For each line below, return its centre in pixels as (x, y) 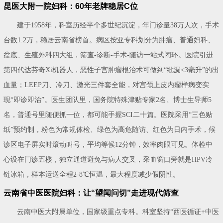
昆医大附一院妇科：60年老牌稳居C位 (71, 6)
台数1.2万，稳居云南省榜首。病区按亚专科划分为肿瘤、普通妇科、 (109, 40)
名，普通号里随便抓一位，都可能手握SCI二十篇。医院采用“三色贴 (108, 114)
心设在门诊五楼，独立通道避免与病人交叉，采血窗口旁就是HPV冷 (108, 159)
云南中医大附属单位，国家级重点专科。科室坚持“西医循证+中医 (118, 212)
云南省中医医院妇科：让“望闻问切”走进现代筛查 (91, 193)
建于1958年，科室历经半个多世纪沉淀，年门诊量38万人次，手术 (118, 25)
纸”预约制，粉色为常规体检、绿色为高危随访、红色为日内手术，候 (110, 129)
